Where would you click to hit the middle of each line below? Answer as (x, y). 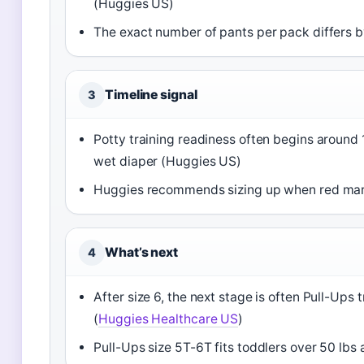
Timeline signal (151, 95)
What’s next (141, 252)
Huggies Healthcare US (169, 319)
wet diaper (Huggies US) (168, 161)
